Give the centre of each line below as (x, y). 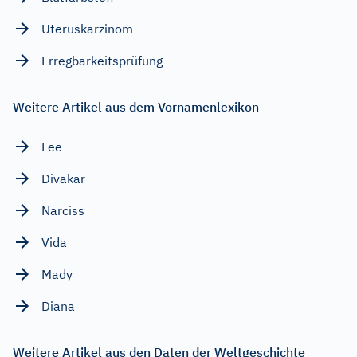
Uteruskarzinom (87, 28)
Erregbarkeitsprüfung (102, 60)
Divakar (63, 178)
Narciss (63, 210)
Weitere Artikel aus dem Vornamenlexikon (136, 106)
